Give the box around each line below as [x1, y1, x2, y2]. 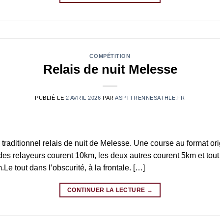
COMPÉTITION [89, 53, 131, 59]
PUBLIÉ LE [35, 95, 66, 101]
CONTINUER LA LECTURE [67, 187, 147, 194]
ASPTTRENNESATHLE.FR [115, 95, 185, 101]
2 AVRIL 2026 [65, 95, 101, 101]
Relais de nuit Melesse [43, 62, 177, 77]
